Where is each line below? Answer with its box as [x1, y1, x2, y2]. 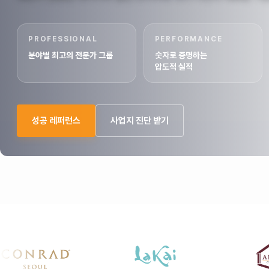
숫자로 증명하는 [154, 50, 207, 60]
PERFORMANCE [154, 35, 223, 43]
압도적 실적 [154, 62, 193, 71]
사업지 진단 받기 [110, 115, 169, 126]
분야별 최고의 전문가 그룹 [28, 50, 113, 60]
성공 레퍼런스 [32, 115, 80, 126]
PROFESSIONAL [28, 35, 98, 43]
